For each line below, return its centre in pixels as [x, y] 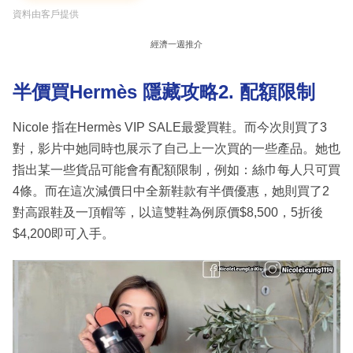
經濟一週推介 [176, 45]
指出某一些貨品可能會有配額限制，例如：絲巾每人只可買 [176, 169]
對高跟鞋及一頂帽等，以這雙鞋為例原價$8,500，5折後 [168, 212]
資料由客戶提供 [46, 15]
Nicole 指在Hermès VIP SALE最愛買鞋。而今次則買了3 [170, 127]
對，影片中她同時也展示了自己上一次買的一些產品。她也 [176, 148]
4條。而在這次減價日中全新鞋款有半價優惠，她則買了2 [171, 191]
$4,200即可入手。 [63, 233]
